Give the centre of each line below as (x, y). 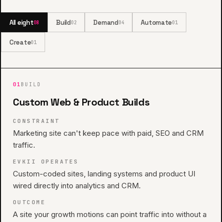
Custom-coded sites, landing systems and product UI (104, 174)
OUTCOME (29, 202)
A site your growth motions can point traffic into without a (110, 214)
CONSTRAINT (36, 121)
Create (20, 42)
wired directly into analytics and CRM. (77, 186)
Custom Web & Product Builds (81, 102)
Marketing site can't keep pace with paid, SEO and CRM (108, 133)
